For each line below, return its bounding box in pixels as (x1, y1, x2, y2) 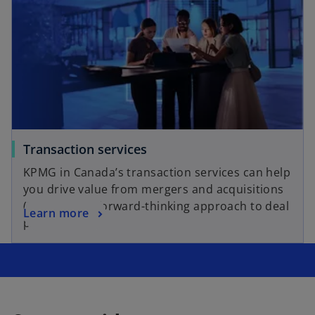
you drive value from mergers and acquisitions (23, 181, 284, 197)
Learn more (23, 205, 89, 221)
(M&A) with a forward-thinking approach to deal (23, 198, 290, 214)
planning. (23, 214, 75, 231)
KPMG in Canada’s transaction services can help (23, 164, 291, 180)
